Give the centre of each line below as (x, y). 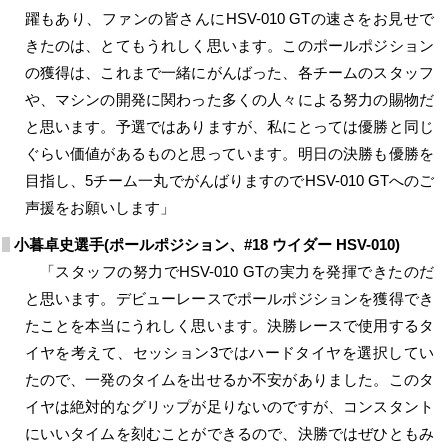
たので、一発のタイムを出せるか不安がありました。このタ (229, 379)
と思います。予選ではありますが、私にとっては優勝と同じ (229, 126)
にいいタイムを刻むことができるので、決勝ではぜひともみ (229, 433)
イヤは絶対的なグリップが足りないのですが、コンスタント (229, 406)
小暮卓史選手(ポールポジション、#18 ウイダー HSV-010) (207, 244)
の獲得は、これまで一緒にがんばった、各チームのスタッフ (229, 72)
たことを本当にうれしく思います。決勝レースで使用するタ (229, 325)
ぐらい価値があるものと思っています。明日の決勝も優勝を (229, 153)
